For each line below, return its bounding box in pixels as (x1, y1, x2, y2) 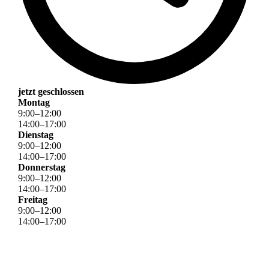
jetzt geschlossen (18, 86, 84, 97)
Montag (18, 97, 50, 108)
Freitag (18, 195, 47, 205)
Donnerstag (18, 162, 65, 173)
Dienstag (18, 130, 53, 141)
